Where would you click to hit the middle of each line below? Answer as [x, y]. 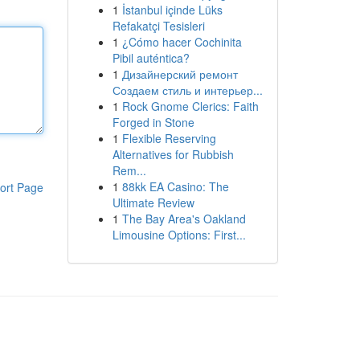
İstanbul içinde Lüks [172, 10]
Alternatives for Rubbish [173, 154]
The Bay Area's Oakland [184, 219]
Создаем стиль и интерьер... [187, 90]
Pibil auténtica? [151, 58]
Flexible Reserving [169, 138]
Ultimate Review [153, 202]
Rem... [129, 170]
